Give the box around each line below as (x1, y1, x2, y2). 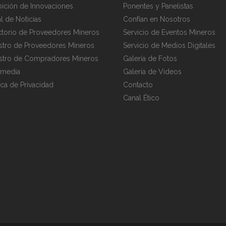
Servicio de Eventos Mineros (123, 28, 215, 36)
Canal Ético (123, 94, 159, 102)
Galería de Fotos (123, 54, 177, 63)
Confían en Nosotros (123, 15, 190, 23)
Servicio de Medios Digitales (123, 41, 215, 49)
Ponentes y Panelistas (123, 2, 193, 10)
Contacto (123, 81, 153, 89)
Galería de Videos (123, 68, 182, 76)
